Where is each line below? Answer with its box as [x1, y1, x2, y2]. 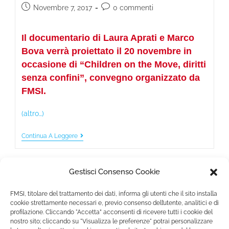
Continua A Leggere [21, 132, 78, 140]
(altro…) [21, 109, 44, 118]
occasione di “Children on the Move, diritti [21, 59, 207, 70]
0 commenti [113, 3, 154, 12]
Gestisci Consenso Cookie [69, 167, 160, 176]
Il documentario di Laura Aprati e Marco [21, 32, 195, 43]
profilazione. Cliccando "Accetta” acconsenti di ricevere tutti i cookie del [10, 209, 213, 216]
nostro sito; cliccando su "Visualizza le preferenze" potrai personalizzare [10, 218, 213, 225]
